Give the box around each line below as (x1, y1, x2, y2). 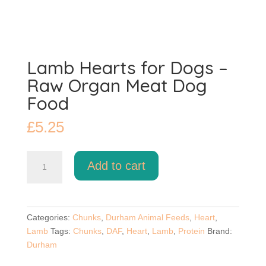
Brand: (207, 226, 232, 236)
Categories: (26, 213, 72, 223)
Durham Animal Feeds (105, 213, 189, 223)
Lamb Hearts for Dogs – (26, 56, 228, 80)
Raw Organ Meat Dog (26, 74, 207, 97)
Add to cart (87, 159, 145, 173)
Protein (178, 226, 205, 236)
